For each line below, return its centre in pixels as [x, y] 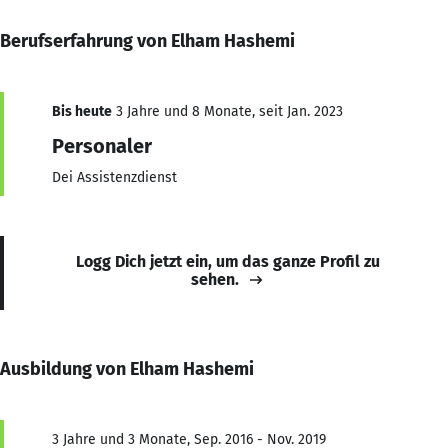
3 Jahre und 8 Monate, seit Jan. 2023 [227, 111]
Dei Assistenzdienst [114, 177]
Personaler [102, 145]
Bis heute [82, 111]
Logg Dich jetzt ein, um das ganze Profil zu [228, 261]
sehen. [215, 279]
